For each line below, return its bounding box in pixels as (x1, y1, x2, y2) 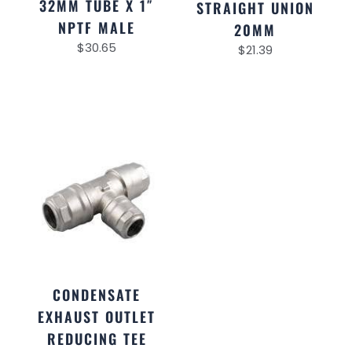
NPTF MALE (58, 17, 136, 38)
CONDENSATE (53, 284, 141, 306)
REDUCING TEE (46, 328, 147, 350)
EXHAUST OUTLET (38, 306, 156, 328)
